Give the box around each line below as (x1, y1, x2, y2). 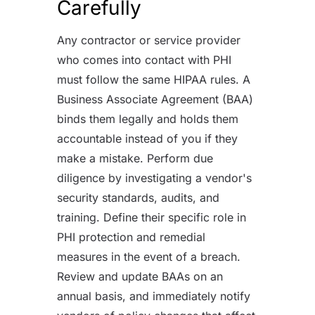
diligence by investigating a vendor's (56, 170, 252, 185)
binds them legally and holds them (56, 111, 238, 126)
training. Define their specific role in (56, 210, 246, 224)
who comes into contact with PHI (56, 52, 231, 67)
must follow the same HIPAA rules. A (56, 72, 250, 86)
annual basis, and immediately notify (56, 288, 250, 303)
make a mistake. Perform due (56, 150, 213, 165)
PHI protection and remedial (56, 229, 205, 244)
